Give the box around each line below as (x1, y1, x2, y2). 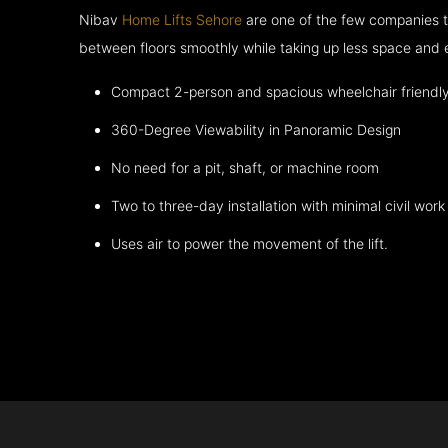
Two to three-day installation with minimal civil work (111, 197, 446, 215)
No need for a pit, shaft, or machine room (111, 159, 380, 177)
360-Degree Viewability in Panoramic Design (111, 121, 402, 139)
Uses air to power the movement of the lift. (111, 235, 389, 253)
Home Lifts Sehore (122, 11, 243, 29)
